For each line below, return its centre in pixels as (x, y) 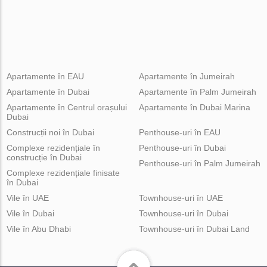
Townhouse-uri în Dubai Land (194, 229)
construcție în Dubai (44, 157)
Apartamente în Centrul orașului (67, 107)
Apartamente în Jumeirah (187, 76)
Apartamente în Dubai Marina (194, 107)
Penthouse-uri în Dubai (182, 148)
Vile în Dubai (31, 213)
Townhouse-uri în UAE (181, 198)
